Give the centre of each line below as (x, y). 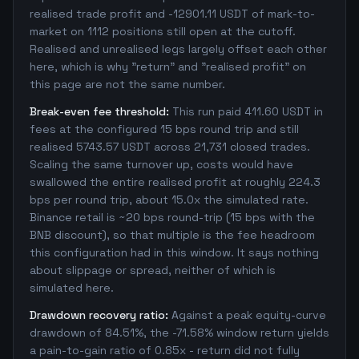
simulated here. (72, 288)
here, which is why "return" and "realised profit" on (168, 67)
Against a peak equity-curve (249, 315)
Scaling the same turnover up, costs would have (161, 164)
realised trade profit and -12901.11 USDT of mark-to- (172, 14)
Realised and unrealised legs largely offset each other (178, 49)
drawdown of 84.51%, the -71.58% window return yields (179, 333)
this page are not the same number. (127, 84)
